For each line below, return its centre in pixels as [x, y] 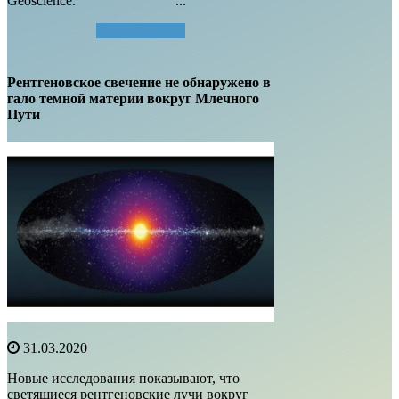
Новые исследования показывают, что [123, 378]
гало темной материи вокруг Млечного [133, 98]
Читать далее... [141, 30]
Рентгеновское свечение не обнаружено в [139, 82]
